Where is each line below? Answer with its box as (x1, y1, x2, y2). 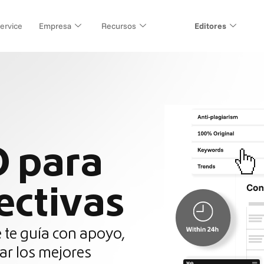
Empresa (38, 21, 71, 31)
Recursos (101, 21, 136, 31)
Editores (194, 21, 226, 31)
